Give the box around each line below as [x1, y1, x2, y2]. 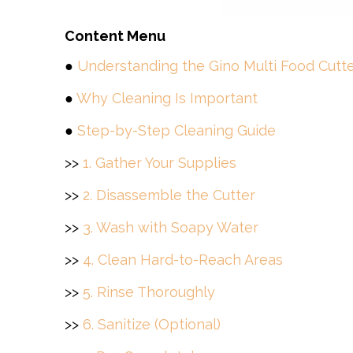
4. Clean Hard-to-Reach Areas [83, 251, 283, 268]
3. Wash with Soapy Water [83, 219, 258, 236]
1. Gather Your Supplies [83, 154, 236, 171]
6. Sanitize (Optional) [83, 316, 221, 333]
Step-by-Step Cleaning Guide [77, 122, 276, 139]
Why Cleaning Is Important [76, 90, 258, 106]
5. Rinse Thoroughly [83, 284, 215, 300]
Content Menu [65, 28, 165, 44]
